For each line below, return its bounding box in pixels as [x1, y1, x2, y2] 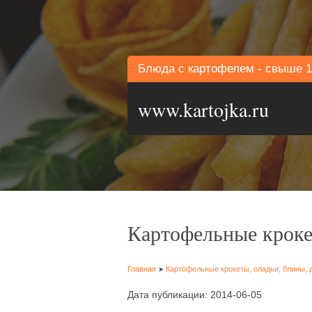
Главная [127, 265, 156, 273]
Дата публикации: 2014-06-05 [127, 289, 262, 300]
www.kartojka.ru [138, 96, 269, 123]
